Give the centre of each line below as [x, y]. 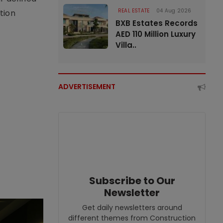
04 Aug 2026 [174, 11]
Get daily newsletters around [132, 208]
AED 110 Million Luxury [156, 34]
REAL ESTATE [134, 11]
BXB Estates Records [157, 23]
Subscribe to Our [132, 181]
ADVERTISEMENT [87, 87]
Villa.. [126, 45]
